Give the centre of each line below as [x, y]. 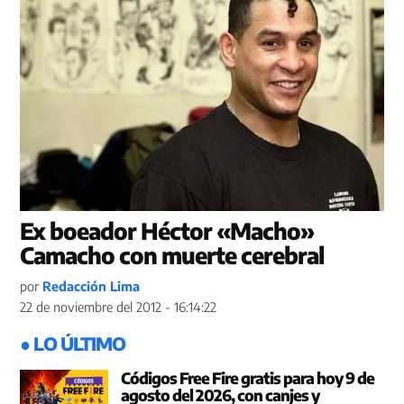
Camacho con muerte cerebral [172, 255]
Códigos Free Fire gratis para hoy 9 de [248, 377]
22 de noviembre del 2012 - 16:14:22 [119, 306]
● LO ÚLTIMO [73, 343]
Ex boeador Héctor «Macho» [167, 230]
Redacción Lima [92, 285]
